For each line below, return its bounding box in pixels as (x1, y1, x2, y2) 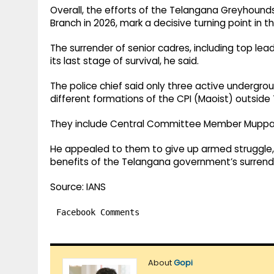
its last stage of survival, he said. (50, 54, 199, 68)
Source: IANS (50, 180, 106, 194)
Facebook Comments (56, 207, 139, 218)
